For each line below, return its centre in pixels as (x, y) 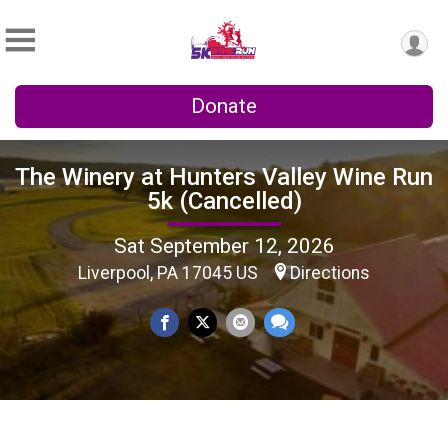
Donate (224, 106)
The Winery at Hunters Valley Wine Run (224, 176)
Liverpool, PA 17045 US (170, 272)
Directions (330, 272)
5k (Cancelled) (224, 200)
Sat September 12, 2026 (224, 245)
